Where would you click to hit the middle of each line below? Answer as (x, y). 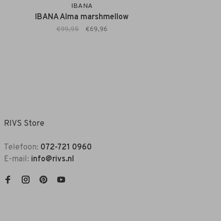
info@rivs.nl (53, 160)
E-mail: (18, 160)
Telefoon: (22, 148)
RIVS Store (24, 124)
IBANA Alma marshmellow (82, 18)
